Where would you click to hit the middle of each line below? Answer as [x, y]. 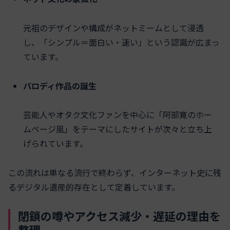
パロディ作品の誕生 [60, 85]
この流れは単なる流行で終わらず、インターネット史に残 [115, 173]
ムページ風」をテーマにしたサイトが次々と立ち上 [118, 129]
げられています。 [56, 143]
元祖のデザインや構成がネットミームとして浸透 [114, 27]
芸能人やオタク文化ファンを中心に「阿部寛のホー [118, 115]
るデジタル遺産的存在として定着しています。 [94, 187]
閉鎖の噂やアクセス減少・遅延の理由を [119, 215]
